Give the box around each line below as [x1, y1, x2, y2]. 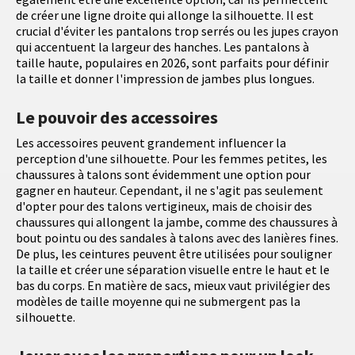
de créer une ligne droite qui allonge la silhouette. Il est [16, 7, 314, 24]
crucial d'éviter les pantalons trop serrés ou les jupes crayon [16, 23, 338, 40]
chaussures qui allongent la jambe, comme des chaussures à [16, 214, 338, 231]
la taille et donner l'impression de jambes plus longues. [16, 71, 315, 87]
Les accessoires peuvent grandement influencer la [16, 135, 286, 151]
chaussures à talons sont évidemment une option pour [16, 166, 311, 183]
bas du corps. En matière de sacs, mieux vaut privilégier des [16, 277, 330, 294]
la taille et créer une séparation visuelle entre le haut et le [16, 261, 330, 278]
